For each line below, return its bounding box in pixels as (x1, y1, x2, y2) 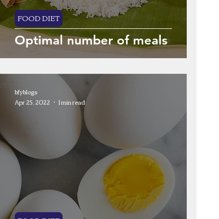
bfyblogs (15, 86, 38, 97)
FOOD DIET (18, 12, 60, 24)
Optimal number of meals (15, 33, 168, 48)
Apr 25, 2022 (15, 96, 50, 108)
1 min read (59, 96, 85, 108)
